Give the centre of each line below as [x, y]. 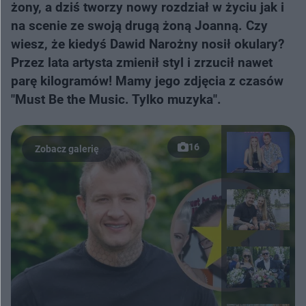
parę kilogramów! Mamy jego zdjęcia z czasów [147, 81]
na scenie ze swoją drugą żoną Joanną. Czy [139, 26]
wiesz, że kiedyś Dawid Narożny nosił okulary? [148, 44]
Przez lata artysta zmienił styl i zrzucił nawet [142, 62]
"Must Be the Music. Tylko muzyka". [116, 99]
